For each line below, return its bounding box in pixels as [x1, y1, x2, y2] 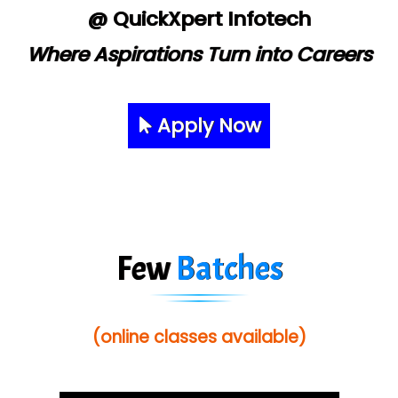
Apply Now [152, 111, 261, 139]
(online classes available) [92, 324, 306, 349]
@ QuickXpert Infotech [87, 4, 311, 33]
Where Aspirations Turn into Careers [27, 40, 371, 68]
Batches [175, 246, 283, 291]
